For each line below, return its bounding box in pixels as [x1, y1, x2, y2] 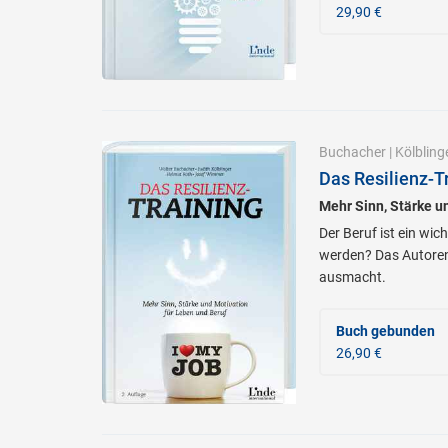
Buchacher [318, 144, 386, 161]
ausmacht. [318, 269, 386, 286]
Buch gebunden [335, 323, 435, 340]
